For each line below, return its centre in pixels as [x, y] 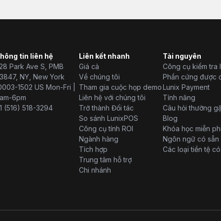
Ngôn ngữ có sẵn [191, 139]
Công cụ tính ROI [106, 128]
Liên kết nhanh [105, 56]
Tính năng [179, 97]
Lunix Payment [186, 87]
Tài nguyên [182, 56]
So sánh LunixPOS [109, 118]
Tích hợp [93, 149]
